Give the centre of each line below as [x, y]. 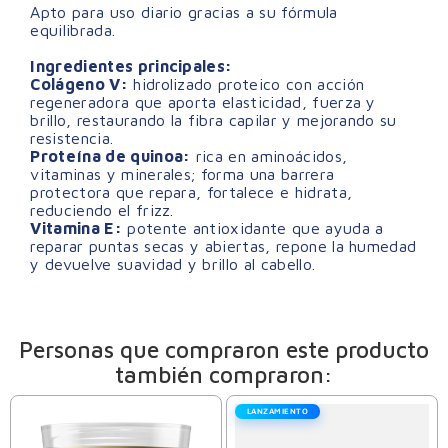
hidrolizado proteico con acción [246, 83]
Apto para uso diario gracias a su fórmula [184, 11]
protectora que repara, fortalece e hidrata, [191, 191]
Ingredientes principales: [131, 65]
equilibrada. [73, 29]
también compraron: [224, 374]
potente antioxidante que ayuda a [252, 227]
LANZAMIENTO [277, 410]
